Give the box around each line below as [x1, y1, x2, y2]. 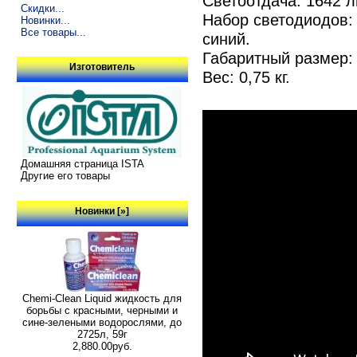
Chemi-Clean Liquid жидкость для [22, 292, 182, 304]
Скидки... [20, 2, 65, 14]
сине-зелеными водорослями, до [22, 316, 182, 328]
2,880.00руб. [72, 339, 132, 352]
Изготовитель [69, 61, 135, 73]
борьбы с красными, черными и [26, 304, 178, 316]
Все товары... [20, 25, 86, 38]
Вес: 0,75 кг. [202, 68, 290, 87]
